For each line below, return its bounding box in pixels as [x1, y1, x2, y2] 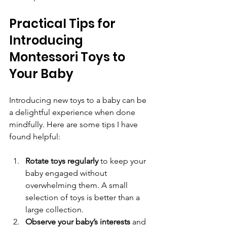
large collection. [25, 204, 88, 214]
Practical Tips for [9, 15, 118, 32]
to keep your [98, 156, 148, 166]
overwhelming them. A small [25, 180, 130, 190]
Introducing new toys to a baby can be [9, 95, 148, 105]
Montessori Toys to [9, 48, 128, 65]
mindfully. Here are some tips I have [9, 119, 140, 129]
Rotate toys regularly [25, 156, 98, 166]
